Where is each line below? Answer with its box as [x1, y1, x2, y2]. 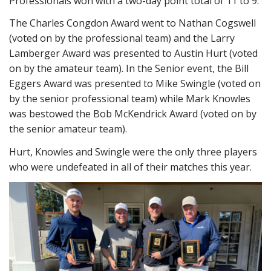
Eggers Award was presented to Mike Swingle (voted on [9, 77, 261, 90]
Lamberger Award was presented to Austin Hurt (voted [9, 47, 258, 60]
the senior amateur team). [9, 122, 127, 135]
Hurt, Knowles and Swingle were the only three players [9, 145, 257, 158]
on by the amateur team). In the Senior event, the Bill [9, 62, 249, 75]
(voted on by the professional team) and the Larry [9, 31, 235, 45]
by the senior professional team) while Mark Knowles [9, 92, 250, 105]
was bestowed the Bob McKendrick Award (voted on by [9, 107, 256, 120]
